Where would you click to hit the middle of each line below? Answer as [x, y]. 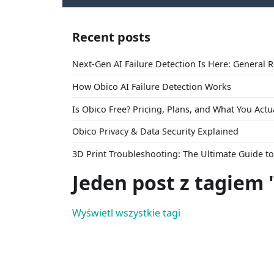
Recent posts [111, 37]
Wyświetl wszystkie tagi [126, 213]
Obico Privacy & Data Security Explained [155, 131]
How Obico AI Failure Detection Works [152, 86]
